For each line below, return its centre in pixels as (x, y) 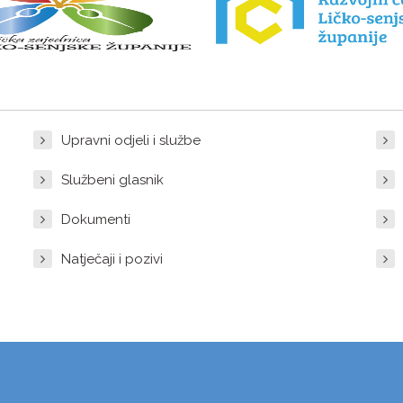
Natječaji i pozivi (112, 259)
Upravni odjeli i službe (130, 140)
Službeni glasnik (112, 179)
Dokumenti (95, 219)
